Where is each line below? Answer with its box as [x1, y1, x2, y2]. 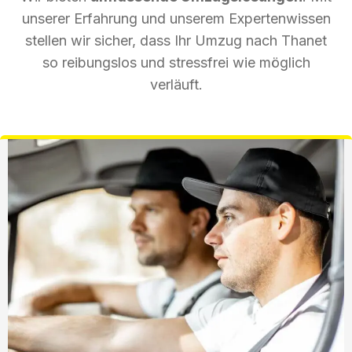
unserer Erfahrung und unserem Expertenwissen [21, 9, 331, 27]
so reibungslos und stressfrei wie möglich [42, 53, 310, 71]
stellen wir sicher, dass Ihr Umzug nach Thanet [25, 31, 327, 49]
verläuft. [149, 75, 203, 93]
